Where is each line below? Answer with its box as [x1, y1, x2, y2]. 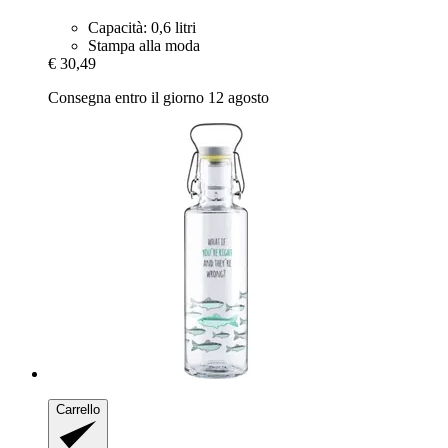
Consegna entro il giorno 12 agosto [48, 89, 269, 107]
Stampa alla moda [88, 37, 200, 55]
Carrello [56, 402, 100, 418]
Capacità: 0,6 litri [88, 19, 196, 37]
